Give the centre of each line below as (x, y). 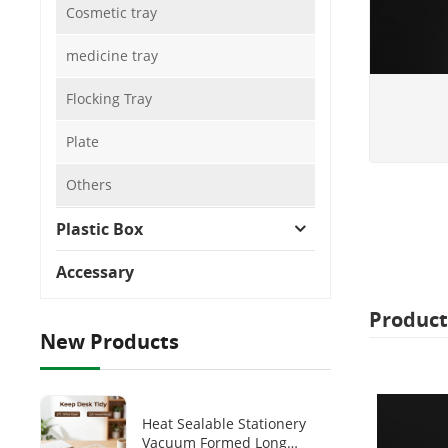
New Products (110, 341)
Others (89, 184)
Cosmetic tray (112, 12)
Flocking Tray (109, 98)
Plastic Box (100, 228)
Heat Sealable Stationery (224, 424)
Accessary (95, 271)
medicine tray (112, 55)
